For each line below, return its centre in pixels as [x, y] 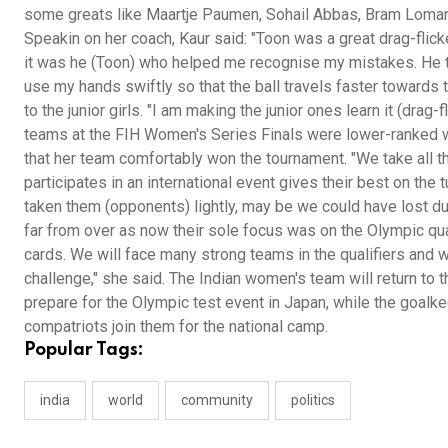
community [217, 400]
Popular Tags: [84, 350]
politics [313, 400]
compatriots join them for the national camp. [176, 327]
